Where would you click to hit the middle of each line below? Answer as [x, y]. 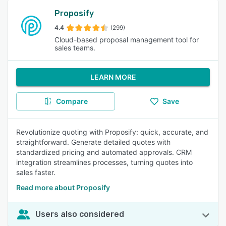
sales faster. [36, 172]
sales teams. [75, 48]
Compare [72, 101]
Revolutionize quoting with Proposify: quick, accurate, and [112, 132]
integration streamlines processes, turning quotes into [104, 162]
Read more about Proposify [63, 187]
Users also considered [80, 214]
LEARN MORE [113, 77]
